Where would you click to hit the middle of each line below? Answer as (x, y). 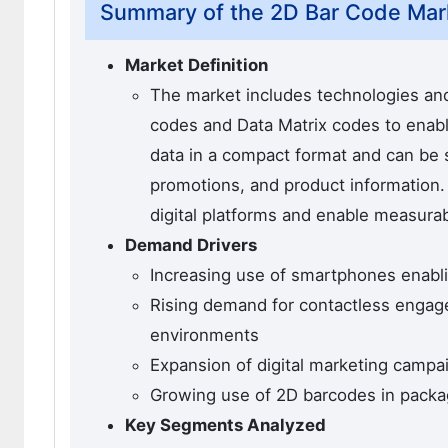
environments (204, 335)
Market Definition (196, 65)
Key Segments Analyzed (225, 425)
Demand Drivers (191, 245)
